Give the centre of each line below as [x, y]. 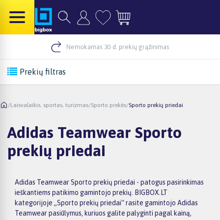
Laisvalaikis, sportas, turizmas [49, 105]
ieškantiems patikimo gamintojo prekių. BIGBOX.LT [91, 192]
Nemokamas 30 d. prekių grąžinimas [118, 47]
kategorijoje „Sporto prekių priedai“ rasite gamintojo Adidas [106, 203]
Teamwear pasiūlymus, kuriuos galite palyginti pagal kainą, [103, 213]
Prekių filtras [43, 72]
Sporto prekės [109, 105]
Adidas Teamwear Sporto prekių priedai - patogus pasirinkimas [109, 182]
